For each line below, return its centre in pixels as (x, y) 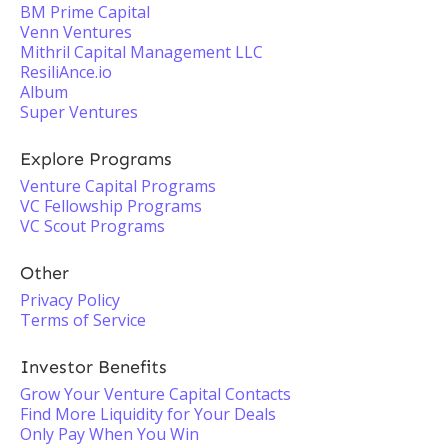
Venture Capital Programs (118, 186)
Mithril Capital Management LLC (141, 52)
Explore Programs (96, 159)
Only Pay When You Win (109, 434)
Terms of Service (83, 320)
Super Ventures (79, 112)
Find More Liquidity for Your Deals (148, 414)
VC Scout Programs (92, 226)
